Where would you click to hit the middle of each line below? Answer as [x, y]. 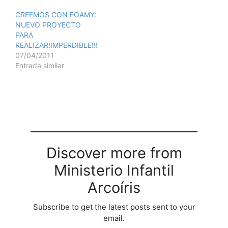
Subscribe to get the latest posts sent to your [114, 207]
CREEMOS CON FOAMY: [56, 15]
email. [114, 218]
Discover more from [114, 153]
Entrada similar [40, 66]
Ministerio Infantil [114, 170]
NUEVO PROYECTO [48, 25]
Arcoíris [114, 188]
